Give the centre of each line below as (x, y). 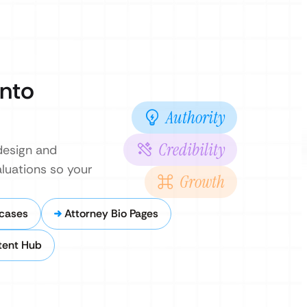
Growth (202, 182)
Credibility (192, 150)
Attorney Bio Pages (111, 213)
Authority (195, 118)
